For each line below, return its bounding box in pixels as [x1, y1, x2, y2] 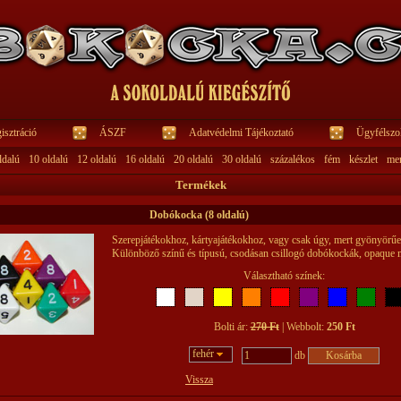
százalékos [269, 153, 315, 166]
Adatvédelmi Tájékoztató [188, 126, 294, 139]
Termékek [175, 178, 226, 192]
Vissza [185, 373, 213, 386]
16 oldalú [124, 153, 165, 166]
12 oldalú [76, 153, 116, 166]
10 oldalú [28, 153, 68, 166]
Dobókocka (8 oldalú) [149, 209, 249, 221]
